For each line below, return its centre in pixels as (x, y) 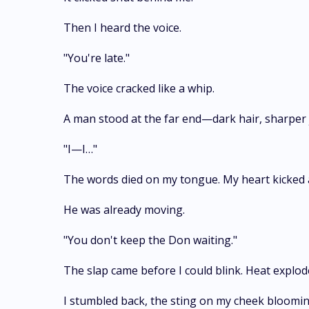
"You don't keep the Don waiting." (150, 240)
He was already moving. (124, 210)
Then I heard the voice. (122, 28)
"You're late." (97, 58)
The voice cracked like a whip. (139, 88)
